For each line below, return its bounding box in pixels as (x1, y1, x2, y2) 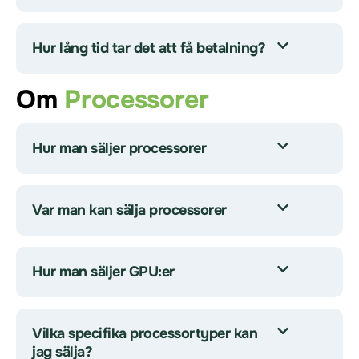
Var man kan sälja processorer (32, 201, 227, 219)
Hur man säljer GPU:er (32, 263, 175, 280)
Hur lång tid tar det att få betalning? (32, 39, 265, 57)
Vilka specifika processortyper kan (32, 325, 257, 342)
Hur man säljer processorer (32, 139, 206, 157)
